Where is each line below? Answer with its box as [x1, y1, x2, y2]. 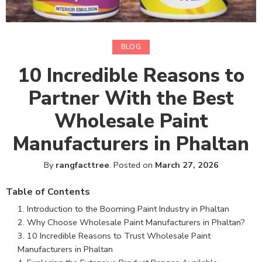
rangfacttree [55, 158, 109, 171]
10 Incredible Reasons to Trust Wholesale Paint [27, 229, 211, 242]
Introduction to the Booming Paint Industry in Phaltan [27, 202, 229, 215]
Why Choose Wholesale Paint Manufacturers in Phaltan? [27, 216, 245, 228]
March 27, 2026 [154, 158, 219, 171]
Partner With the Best [28, 84, 234, 112]
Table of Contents [6, 185, 90, 198]
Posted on [111, 158, 155, 171]
